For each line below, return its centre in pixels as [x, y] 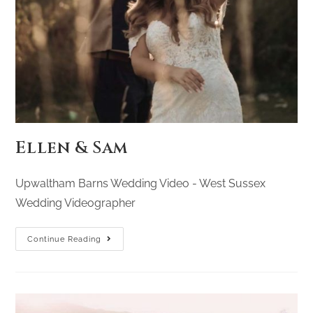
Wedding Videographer [76, 203]
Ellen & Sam [72, 148]
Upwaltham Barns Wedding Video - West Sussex [141, 184]
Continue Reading [65, 240]
